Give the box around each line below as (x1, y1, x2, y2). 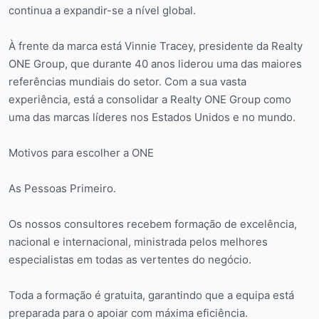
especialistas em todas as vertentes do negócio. (9, 252, 251, 266)
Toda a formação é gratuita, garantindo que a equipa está (9, 288, 294, 302)
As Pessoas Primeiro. (9, 181, 116, 195)
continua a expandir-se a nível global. (9, 3, 196, 17)
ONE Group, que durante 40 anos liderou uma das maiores (9, 56, 302, 70)
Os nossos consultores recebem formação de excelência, (9, 216, 297, 231)
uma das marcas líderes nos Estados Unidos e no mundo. (9, 110, 296, 124)
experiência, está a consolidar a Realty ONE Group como (9, 92, 291, 106)
